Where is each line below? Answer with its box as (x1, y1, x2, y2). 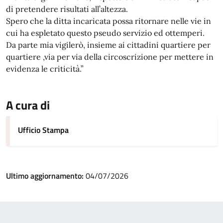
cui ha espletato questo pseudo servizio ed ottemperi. (6, 28, 205, 38)
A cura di (6, 96, 50, 114)
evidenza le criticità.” (6, 64, 84, 74)
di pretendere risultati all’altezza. (6, 4, 128, 14)
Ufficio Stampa (18, 124, 69, 136)
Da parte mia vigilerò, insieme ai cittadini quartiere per (6, 40, 211, 50)
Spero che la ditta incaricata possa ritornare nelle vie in (6, 16, 211, 26)
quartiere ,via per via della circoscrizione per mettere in (6, 52, 214, 62)
